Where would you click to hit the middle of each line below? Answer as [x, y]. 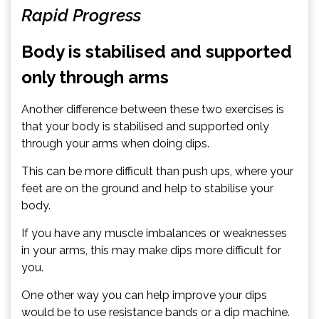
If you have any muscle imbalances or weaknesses [154, 233]
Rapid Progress [81, 15]
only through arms [97, 77]
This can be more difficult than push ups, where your [157, 171]
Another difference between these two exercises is [153, 109]
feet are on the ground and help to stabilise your [147, 188]
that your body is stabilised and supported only [145, 126]
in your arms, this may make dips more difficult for [151, 250]
